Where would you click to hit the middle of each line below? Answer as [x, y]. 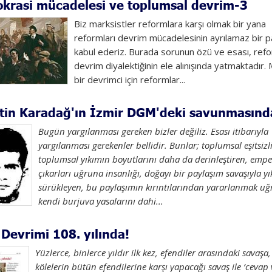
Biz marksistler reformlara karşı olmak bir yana [170, 24]
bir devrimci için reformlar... [129, 80]
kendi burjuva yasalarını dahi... [100, 201]
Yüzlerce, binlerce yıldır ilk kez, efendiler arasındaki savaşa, [153, 253]
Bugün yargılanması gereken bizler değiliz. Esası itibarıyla [153, 131]
